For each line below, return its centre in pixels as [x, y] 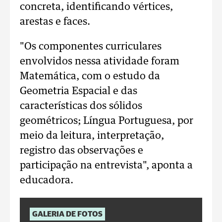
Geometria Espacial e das [79, 91]
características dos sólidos [81, 106]
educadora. [47, 180]
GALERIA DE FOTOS [67, 214]
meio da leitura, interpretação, [92, 136]
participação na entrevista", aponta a [106, 166]
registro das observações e [82, 151]
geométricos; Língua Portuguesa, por [107, 121]
